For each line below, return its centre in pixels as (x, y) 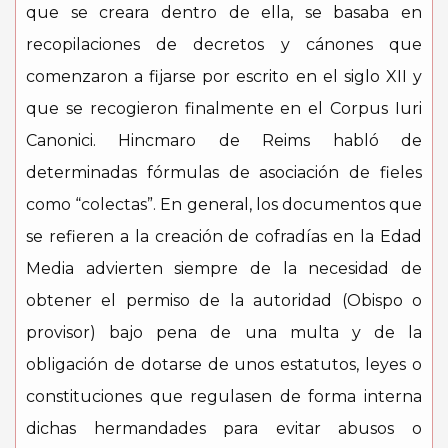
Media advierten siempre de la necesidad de (224, 268)
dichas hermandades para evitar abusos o (224, 428)
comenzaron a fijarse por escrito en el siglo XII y (224, 76)
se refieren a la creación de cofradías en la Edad (224, 236)
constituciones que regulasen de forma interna (224, 396)
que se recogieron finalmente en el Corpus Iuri (224, 108)
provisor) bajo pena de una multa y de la (224, 332)
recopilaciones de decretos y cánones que (224, 44)
